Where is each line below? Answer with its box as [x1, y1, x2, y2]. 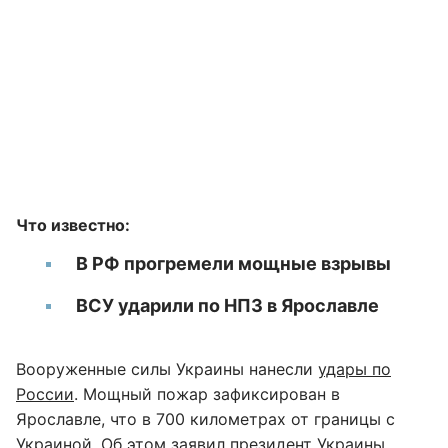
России [16, 384, 74, 404]
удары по [318, 359, 391, 379]
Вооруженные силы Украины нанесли [16, 359, 318, 379]
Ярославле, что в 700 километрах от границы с [16, 409, 395, 429]
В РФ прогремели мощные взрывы [76, 253, 391, 274]
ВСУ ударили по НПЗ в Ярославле [76, 295, 379, 316]
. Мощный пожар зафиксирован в [74, 384, 340, 404]
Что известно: [16, 215, 130, 235]
